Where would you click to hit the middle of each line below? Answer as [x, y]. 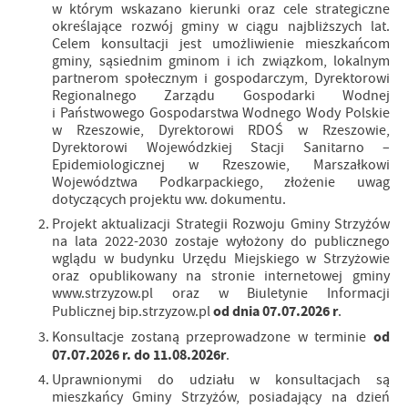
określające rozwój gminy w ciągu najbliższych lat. [221, 26]
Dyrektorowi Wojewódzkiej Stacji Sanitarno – [221, 148]
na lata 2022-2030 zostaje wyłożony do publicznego [221, 241]
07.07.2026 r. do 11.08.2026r [139, 355]
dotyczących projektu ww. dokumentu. [170, 199]
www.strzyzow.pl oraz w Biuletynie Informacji [221, 293]
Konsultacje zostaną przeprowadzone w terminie [209, 337]
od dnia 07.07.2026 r [275, 311]
